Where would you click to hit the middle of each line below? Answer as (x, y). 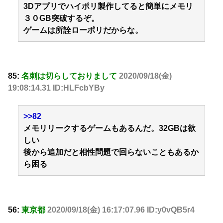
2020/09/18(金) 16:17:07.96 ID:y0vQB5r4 (121, 210)
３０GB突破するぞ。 (61, 18)
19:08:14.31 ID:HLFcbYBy (56, 88)
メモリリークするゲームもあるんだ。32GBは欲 (110, 128)
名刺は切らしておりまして (69, 76)
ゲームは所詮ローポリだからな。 (83, 30)
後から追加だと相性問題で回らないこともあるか (111, 152)
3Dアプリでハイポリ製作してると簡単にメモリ (108, 6)
